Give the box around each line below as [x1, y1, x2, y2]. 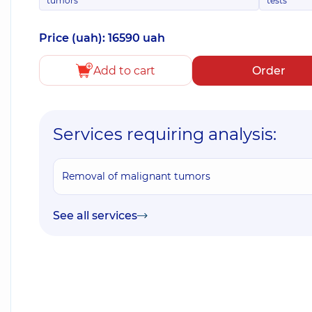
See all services [53, 209, 137, 222]
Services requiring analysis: [53, 124, 276, 144]
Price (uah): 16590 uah [39, 31, 165, 45]
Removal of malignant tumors [62, 170, 210, 182]
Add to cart [93, 63, 155, 77]
